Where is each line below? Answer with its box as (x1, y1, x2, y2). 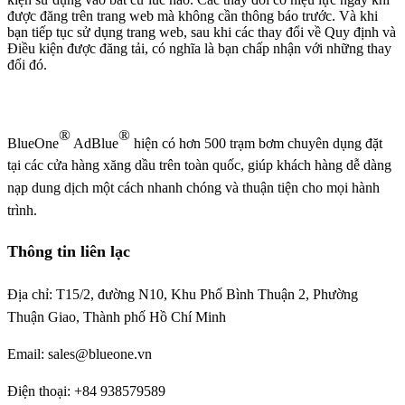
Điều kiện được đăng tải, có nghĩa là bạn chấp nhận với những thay (7, 40, 391, 56)
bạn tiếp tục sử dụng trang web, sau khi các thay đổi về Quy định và (7, 24, 396, 40)
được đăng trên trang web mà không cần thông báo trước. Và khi (7, 7, 378, 24)
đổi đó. (7, 56, 47, 72)
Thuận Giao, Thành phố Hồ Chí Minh (7, 309, 226, 325)
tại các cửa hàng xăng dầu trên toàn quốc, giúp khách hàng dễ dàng (7, 157, 391, 174)
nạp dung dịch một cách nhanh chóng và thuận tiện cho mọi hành (7, 180, 380, 196)
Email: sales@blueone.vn (7, 346, 152, 363)
